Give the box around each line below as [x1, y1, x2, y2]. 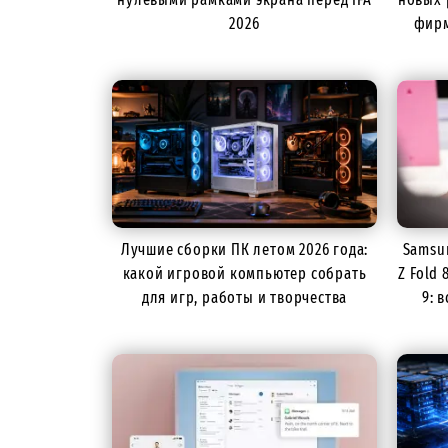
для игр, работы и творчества [141, 287, 348, 307]
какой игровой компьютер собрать [122, 263, 367, 283]
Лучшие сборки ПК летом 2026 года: [120, 239, 369, 259]
